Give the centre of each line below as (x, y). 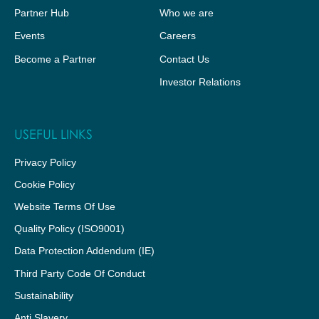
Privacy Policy (45, 162)
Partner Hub (42, 12)
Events (30, 36)
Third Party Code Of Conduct (80, 273)
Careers (178, 36)
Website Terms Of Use (65, 206)
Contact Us (184, 59)
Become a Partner (55, 59)
